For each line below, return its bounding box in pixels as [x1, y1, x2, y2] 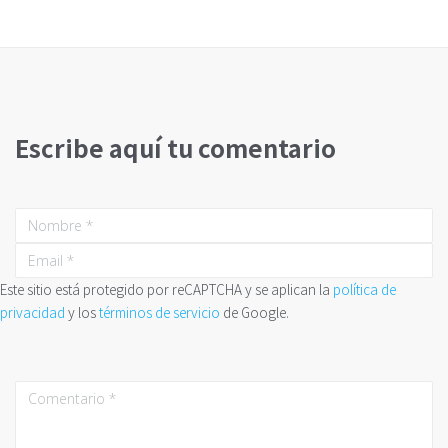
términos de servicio [99, 301, 220, 322]
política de [333, 278, 396, 299]
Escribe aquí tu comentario [15, 129, 336, 165]
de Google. [220, 301, 289, 322]
